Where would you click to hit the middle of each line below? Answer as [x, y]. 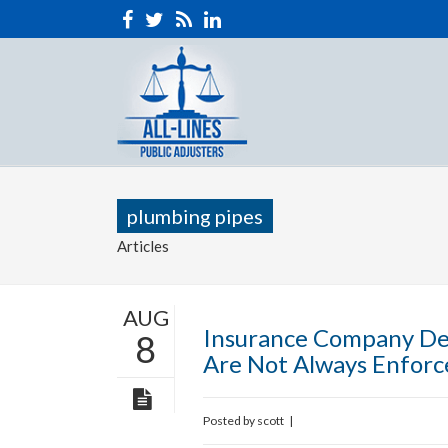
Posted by [230, 420]
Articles [143, 245]
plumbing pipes [195, 215]
